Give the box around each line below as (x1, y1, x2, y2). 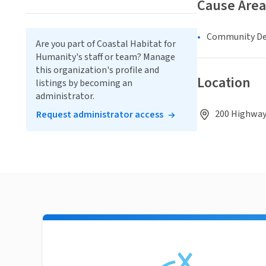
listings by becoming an (36, 77, 132, 90)
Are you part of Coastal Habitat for (36, 37, 176, 51)
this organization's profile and (36, 64, 159, 77)
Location (197, 72, 251, 94)
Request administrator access (36, 108, 163, 122)
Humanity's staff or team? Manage (36, 50, 175, 64)
